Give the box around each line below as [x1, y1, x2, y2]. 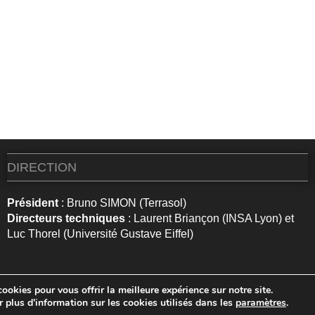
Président [6, 197, 58, 209]
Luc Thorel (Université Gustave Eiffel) [6, 228, 193, 240]
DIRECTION [6, 160, 77, 174]
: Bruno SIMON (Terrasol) [58, 197, 186, 209]
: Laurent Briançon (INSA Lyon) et [124, 212, 294, 224]
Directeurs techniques [6, 212, 125, 224]
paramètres [235, 296, 286, 309]
